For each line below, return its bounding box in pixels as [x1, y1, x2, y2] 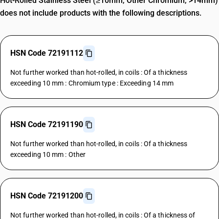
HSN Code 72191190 [10, 120, 83, 129]
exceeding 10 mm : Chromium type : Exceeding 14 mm [10, 79, 174, 87]
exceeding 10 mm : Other [10, 151, 86, 158]
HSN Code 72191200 [10, 191, 83, 200]
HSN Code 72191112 [10, 48, 83, 58]
